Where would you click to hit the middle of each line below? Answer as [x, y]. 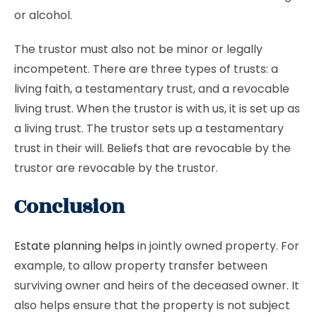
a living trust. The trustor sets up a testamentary [149, 128]
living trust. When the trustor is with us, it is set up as [157, 109]
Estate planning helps [74, 246]
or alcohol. [43, 15]
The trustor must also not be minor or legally [138, 49]
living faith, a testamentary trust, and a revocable [152, 89]
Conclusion [69, 207]
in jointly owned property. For [217, 246]
